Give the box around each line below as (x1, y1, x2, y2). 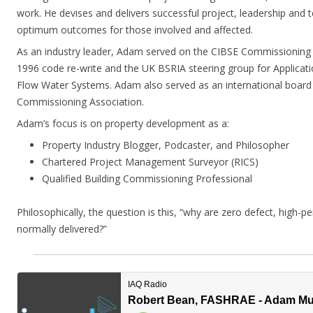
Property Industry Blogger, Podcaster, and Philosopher (42, 138, 289, 152)
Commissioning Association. (17, 95, 144, 108)
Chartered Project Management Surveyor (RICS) (42, 155, 259, 168)
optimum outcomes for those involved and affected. (17, 23, 253, 36)
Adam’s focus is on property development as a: (17, 117, 229, 130)
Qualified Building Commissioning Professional (42, 172, 252, 185)
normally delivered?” (17, 222, 107, 235)
